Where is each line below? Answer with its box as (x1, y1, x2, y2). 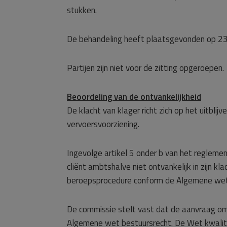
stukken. (67, 4, 97, 17)
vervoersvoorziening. (67, 118, 139, 131)
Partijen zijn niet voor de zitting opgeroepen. (67, 61, 224, 74)
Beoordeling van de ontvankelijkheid (67, 90, 201, 103)
